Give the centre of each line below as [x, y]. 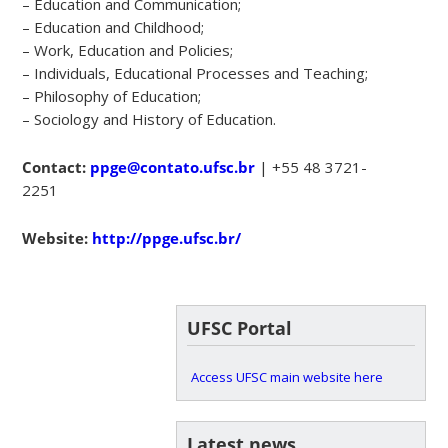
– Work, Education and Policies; [128, 49]
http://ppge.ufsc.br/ [167, 237]
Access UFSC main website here [286, 376]
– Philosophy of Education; [112, 95]
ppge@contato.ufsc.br [173, 166]
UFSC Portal [239, 327]
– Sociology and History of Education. [149, 118]
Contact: [54, 166]
